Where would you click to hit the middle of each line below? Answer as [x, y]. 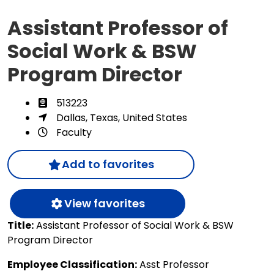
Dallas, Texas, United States [122, 117]
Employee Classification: [72, 264]
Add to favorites [108, 164]
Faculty [74, 132]
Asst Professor [173, 264]
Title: [20, 225]
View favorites [104, 203]
